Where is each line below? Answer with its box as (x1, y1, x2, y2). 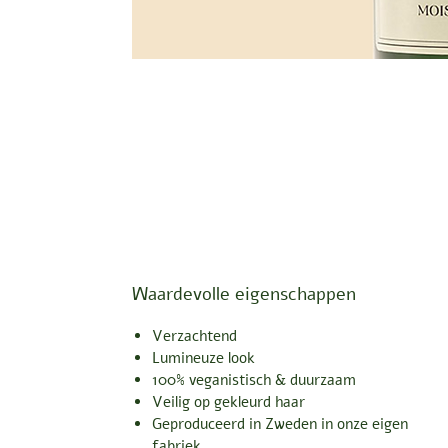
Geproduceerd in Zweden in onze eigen (152, 413, 408, 434)
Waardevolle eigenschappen (132, 281, 356, 306)
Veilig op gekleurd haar (152, 391, 305, 412)
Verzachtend (152, 325, 237, 346)
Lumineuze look (152, 347, 255, 368)
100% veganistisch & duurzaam (152, 369, 356, 390)
